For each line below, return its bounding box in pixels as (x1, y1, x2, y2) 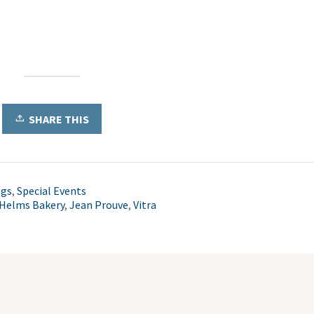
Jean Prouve (69, 197, 128, 212)
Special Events (17, 183, 86, 198)
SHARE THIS (29, 111, 89, 126)
